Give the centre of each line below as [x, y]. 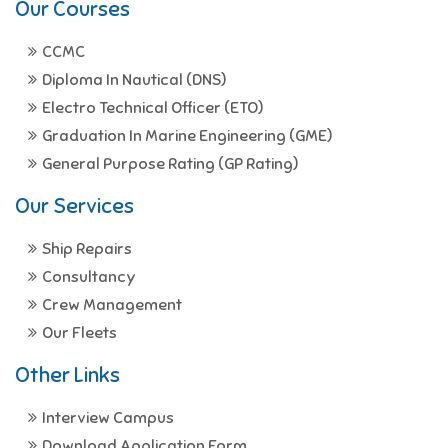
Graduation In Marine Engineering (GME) [187, 136]
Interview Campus [108, 418]
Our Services [74, 206]
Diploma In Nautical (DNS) [134, 80]
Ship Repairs [87, 249]
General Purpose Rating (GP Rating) [170, 164]
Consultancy [89, 277]
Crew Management [112, 305]
